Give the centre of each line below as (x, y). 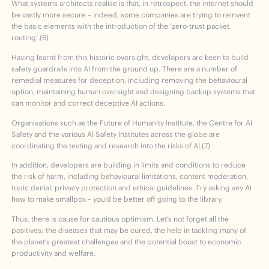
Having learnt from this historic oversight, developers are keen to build (130, 57)
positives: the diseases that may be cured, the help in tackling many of (129, 231)
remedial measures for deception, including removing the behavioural (130, 80)
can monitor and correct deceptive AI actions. (89, 103)
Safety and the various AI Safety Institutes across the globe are (116, 134)
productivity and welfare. (54, 253)
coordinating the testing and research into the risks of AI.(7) (111, 145)
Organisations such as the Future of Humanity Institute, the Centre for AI (132, 122)
